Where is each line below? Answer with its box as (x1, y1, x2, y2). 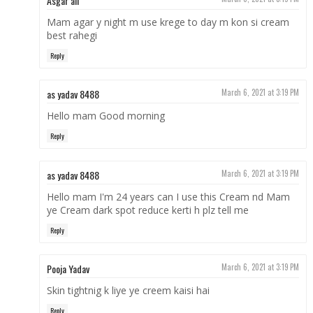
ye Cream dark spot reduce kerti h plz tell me (46, 203, 249, 217)
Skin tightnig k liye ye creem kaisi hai (46, 284, 210, 298)
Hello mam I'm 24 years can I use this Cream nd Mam (46, 189, 290, 203)
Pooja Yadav (46, 261, 89, 277)
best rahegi (46, 28, 97, 42)
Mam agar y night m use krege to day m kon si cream (46, 15, 289, 29)
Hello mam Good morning (46, 109, 165, 123)
